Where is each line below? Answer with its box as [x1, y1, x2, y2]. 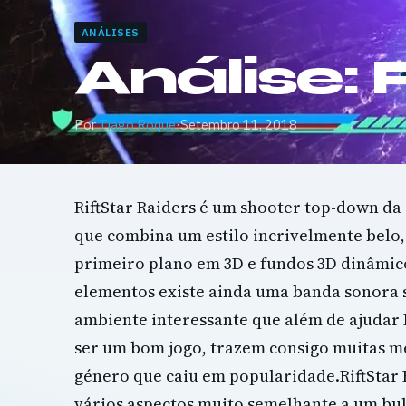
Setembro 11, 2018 [180, 116, 297, 133]
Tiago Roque [99, 116, 176, 133]
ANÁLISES [82, 25, 140, 40]
